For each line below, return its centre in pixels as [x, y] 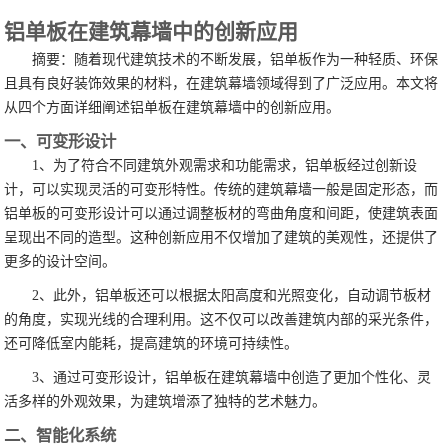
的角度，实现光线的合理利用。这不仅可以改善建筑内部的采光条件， [221, 320]
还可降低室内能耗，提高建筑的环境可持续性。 [151, 344]
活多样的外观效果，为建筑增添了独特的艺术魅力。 [165, 402]
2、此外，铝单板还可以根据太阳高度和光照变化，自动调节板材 [232, 296]
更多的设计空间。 [60, 262]
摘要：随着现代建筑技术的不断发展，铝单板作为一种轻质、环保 [235, 60]
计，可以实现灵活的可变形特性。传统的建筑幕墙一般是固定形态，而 [221, 190]
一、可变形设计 [60, 142]
